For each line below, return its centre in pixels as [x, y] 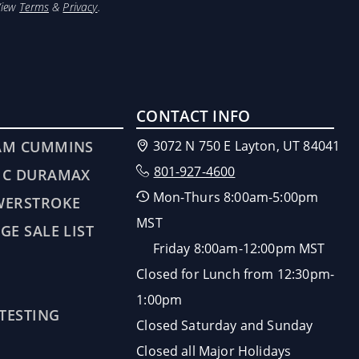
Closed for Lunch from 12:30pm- [235, 274]
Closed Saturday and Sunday [225, 325]
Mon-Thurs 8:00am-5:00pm [236, 197]
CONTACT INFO [194, 116]
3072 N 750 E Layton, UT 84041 [245, 146]
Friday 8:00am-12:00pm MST [231, 248]
